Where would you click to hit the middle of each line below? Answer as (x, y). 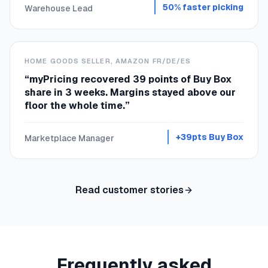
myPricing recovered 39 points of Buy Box (130, 79)
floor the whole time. (75, 106)
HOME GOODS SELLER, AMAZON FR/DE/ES (108, 61)
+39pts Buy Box (210, 137)
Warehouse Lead (59, 8)
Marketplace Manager (69, 138)
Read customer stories (129, 190)
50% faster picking (203, 7)
